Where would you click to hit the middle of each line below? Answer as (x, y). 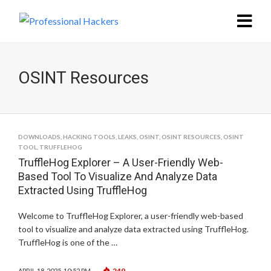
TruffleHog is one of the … (68, 242)
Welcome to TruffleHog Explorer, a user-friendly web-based (131, 216)
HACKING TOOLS (89, 137)
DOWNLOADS (39, 137)
